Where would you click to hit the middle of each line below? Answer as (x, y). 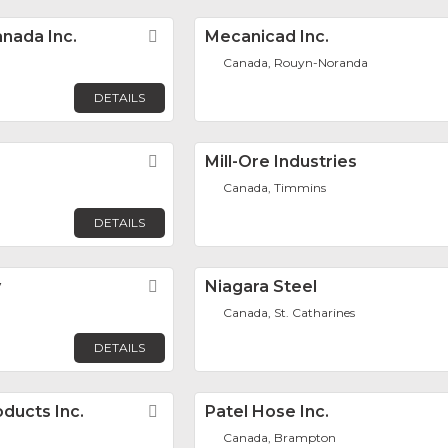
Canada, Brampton (280, 438)
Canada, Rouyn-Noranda (296, 63)
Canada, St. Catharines (289, 313)
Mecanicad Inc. (267, 37)
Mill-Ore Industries (281, 162)
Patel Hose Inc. (267, 412)
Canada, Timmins (275, 188)
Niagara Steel (261, 287)
